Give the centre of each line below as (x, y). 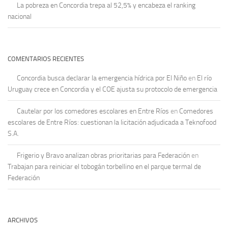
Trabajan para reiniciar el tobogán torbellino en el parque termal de (104, 167)
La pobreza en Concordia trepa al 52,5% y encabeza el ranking (106, 6)
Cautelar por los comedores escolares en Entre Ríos (93, 111)
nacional (20, 17)
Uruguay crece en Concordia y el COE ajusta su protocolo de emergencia (112, 90)
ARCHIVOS (23, 220)
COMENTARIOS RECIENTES (46, 59)
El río (204, 78)
